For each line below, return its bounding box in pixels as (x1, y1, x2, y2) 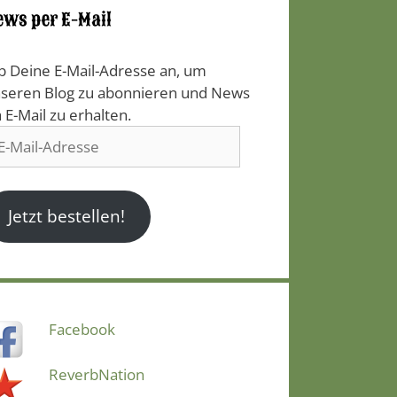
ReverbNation (48, 363, 144, 385)
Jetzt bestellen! (8, 205, 126, 229)
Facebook (48, 319, 115, 339)
